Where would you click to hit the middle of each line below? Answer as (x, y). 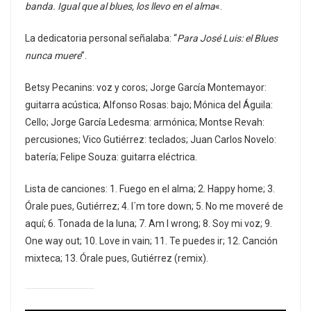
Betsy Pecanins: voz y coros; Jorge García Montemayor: (146, 87)
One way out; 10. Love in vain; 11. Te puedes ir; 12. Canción (151, 241)
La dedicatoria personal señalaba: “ (101, 38)
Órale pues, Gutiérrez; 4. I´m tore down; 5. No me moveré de (154, 206)
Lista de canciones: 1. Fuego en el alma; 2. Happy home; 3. (150, 188)
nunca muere (53, 55)
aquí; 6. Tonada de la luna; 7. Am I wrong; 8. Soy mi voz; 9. (149, 223)
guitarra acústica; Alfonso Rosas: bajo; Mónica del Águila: (149, 104)
